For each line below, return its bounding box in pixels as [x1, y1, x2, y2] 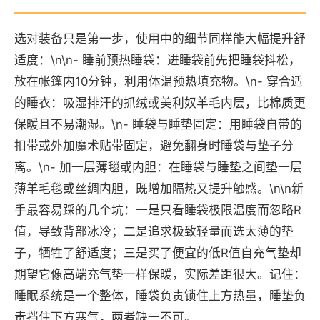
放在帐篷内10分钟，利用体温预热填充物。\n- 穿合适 [14, 74, 303, 89]
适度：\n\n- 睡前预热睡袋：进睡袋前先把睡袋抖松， [14, 53, 301, 67]
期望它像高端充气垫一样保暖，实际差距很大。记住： [14, 267, 306, 281]
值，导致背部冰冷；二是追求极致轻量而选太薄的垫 [14, 224, 294, 239]
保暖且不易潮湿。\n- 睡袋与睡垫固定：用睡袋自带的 [14, 117, 302, 131]
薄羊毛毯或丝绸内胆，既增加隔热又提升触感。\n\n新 [14, 181, 304, 196]
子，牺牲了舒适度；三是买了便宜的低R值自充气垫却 [14, 246, 301, 260]
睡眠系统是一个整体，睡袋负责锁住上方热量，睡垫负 [14, 289, 306, 303]
